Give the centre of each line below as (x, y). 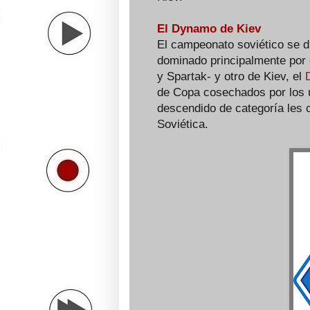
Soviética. (183, 124)
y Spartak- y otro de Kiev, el (231, 76)
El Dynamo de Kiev (209, 29)
